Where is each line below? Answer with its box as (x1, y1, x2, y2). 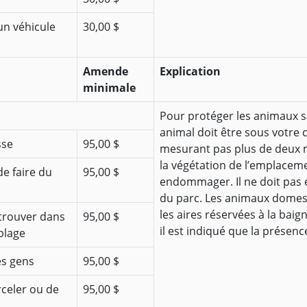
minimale (83, 80, 136, 96)
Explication (160, 64, 221, 79)
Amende (83, 64, 128, 79)
